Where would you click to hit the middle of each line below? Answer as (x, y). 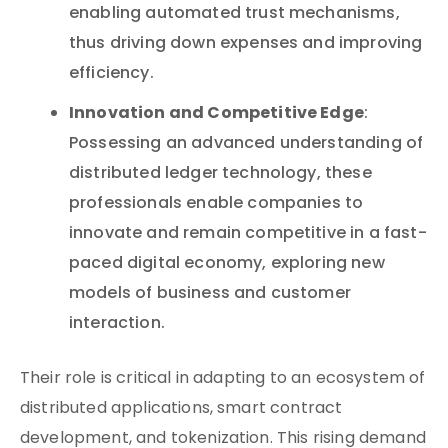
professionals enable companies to (216, 204)
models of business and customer (210, 294)
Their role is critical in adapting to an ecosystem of (223, 379)
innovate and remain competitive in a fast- (248, 234)
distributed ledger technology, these (220, 174)
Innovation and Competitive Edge (216, 114)
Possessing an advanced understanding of (246, 144)
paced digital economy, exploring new (227, 264)
